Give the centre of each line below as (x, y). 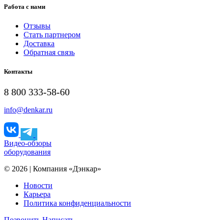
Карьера (37, 194)
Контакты (18, 71)
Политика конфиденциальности (77, 203)
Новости (38, 186)
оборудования (27, 152)
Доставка (39, 43)
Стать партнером (52, 34)
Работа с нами (25, 6)
